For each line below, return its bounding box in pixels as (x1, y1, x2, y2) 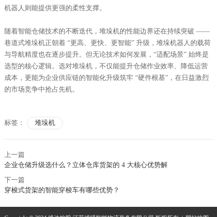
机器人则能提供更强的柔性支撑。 (4, 4, 106, 12)
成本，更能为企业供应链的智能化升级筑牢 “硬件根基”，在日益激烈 (4, 74, 209, 81)
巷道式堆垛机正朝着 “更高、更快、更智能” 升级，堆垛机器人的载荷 (4, 39, 211, 46)
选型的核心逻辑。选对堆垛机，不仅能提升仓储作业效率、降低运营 (4, 62, 208, 70)
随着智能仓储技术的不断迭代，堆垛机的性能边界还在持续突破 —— (4, 27, 210, 35)
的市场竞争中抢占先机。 (4, 85, 79, 93)
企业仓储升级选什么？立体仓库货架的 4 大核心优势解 (4, 161, 168, 169)
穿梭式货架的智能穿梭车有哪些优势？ (4, 186, 120, 194)
